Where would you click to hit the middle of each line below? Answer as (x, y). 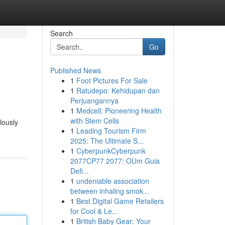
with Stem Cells (94, 121)
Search (61, 33)
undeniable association (113, 181)
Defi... (79, 171)
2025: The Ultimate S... (107, 141)
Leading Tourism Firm (111, 131)
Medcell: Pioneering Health (119, 110)
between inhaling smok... (109, 191)
